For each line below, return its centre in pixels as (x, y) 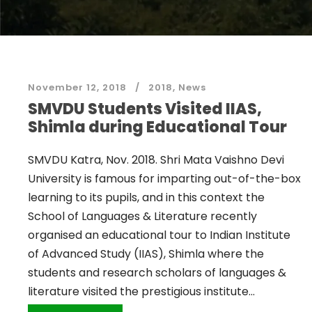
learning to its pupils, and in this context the (146, 197)
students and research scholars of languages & (157, 273)
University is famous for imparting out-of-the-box (164, 179)
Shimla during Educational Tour (157, 127)
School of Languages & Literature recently (142, 216)
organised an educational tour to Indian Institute (159, 235)
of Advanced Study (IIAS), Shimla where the (146, 254)
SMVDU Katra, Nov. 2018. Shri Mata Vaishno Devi (156, 160)
